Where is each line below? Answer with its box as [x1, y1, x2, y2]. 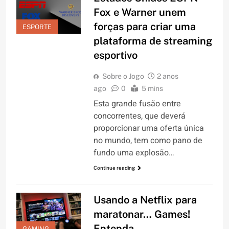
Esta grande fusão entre [93, 97, 181, 110]
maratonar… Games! [93, 208, 190, 221]
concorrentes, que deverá [93, 109, 186, 122]
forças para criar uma [93, 20, 196, 33]
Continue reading [93, 164, 135, 171]
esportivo [93, 49, 138, 61]
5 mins [141, 84, 163, 93]
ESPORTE [22, 22, 52, 31]
